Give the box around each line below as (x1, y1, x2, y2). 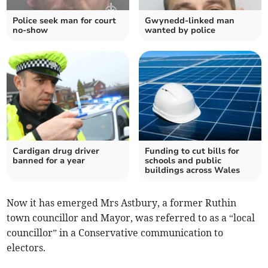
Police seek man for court (13, 15, 117, 27)
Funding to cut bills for (145, 145, 239, 157)
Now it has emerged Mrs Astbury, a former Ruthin (7, 197, 237, 209)
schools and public (145, 155, 221, 167)
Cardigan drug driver (13, 145, 100, 157)
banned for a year (13, 155, 86, 167)
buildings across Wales (145, 165, 240, 176)
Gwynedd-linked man (145, 15, 234, 27)
